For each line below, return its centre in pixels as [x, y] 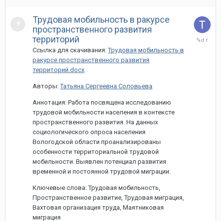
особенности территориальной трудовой [96, 152]
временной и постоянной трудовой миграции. [102, 171]
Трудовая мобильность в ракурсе [101, 19]
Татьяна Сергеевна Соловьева [106, 86]
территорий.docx [58, 70]
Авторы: [46, 86]
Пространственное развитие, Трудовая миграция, [108, 198]
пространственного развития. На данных [95, 122]
